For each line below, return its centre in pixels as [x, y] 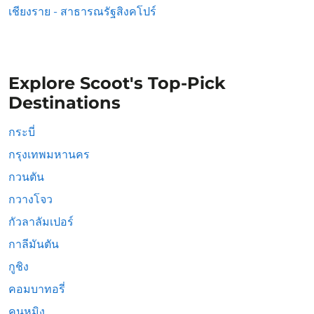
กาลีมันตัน [34, 244]
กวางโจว [30, 199]
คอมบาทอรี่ [37, 289]
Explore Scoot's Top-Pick [117, 83]
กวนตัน [26, 177]
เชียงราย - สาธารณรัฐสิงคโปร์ [82, 12]
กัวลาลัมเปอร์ [41, 222]
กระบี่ [22, 132]
